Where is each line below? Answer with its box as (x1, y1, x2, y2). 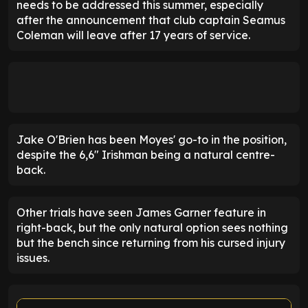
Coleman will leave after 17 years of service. (16, 28, 250, 43)
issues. (16, 251, 49, 265)
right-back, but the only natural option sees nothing (16, 221, 288, 235)
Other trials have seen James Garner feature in (16, 206, 266, 220)
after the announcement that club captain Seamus (16, 13, 285, 27)
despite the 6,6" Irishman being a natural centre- (16, 148, 275, 162)
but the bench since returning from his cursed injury (16, 236, 285, 250)
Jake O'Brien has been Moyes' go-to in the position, (16, 133, 287, 147)
